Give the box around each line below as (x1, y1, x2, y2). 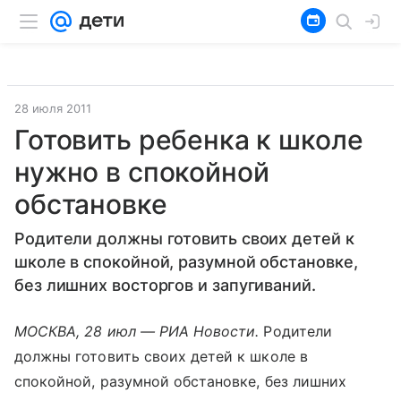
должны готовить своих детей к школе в (14, 347, 308, 365)
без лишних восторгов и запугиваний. (14, 276, 316, 294)
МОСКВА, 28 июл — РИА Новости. (14, 322, 260, 340)
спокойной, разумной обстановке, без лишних (14, 372, 347, 390)
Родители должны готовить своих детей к (14, 229, 354, 248)
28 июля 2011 (14, 101, 91, 115)
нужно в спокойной (14, 156, 269, 188)
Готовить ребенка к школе (14, 124, 363, 156)
